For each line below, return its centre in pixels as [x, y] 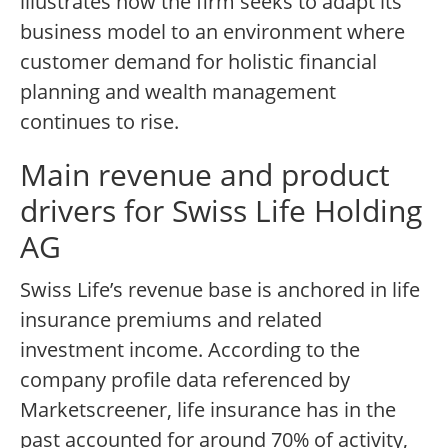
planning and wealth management [178, 92]
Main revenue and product [205, 175]
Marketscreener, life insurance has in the [208, 410]
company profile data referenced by [185, 380]
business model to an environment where [212, 32]
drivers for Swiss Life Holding [221, 211]
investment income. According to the [190, 350]
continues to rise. [99, 122]
